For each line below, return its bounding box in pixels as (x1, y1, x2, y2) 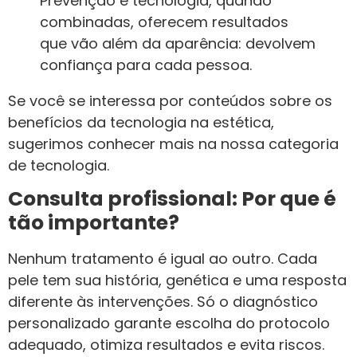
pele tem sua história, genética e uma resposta (8, 270, 347, 291)
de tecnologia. (8, 155, 109, 176)
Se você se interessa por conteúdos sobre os (8, 91, 332, 112)
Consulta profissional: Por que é (8, 185, 336, 214)
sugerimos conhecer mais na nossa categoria (8, 134, 339, 155)
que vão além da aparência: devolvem (40, 33, 316, 54)
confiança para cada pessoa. (40, 55, 252, 76)
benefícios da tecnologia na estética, (8, 112, 274, 133)
